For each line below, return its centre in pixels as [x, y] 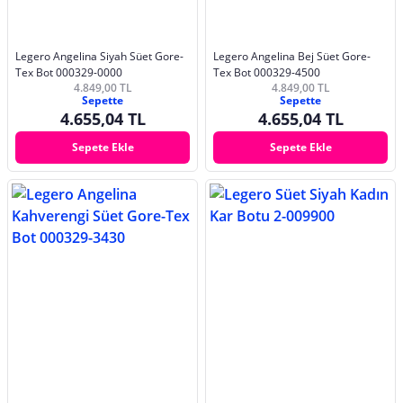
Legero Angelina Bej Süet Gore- [292, 57]
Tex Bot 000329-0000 [69, 73]
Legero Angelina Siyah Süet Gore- [99, 57]
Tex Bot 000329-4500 [267, 73]
